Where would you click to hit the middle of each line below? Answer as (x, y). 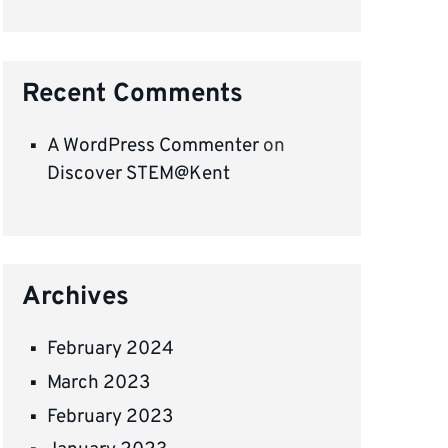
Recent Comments (133, 94)
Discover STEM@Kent (139, 174)
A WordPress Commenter (153, 146)
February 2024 (111, 349)
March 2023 (99, 383)
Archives (76, 298)
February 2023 (110, 416)
